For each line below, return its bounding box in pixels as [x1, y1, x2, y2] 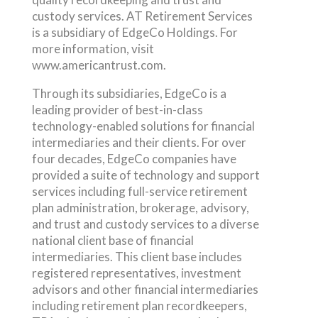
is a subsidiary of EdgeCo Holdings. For [31, 24, 238, 40]
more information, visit [31, 40, 154, 56]
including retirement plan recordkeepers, [31, 297, 247, 313]
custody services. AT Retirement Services [31, 8, 253, 23]
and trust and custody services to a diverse [31, 216, 259, 231]
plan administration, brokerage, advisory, [31, 199, 249, 215]
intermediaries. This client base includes [31, 248, 242, 264]
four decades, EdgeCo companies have [31, 150, 236, 166]
